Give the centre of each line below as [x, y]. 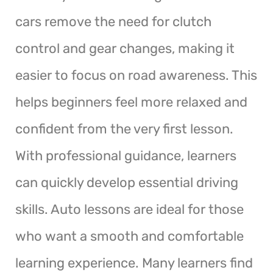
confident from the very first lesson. [124, 129]
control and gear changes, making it [125, 48]
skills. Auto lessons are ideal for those [129, 209]
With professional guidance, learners [126, 155]
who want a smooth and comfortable [129, 236]
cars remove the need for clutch [113, 21]
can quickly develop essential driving [127, 182]
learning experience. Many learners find [134, 263]
